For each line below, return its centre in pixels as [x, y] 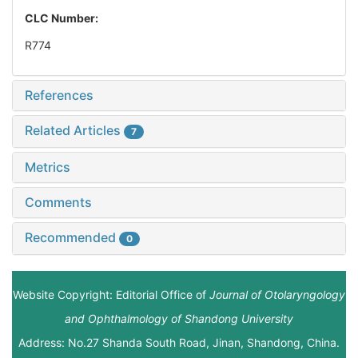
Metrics [48, 167]
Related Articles [74, 131]
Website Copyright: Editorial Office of [111, 295]
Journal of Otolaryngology [277, 295]
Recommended [72, 238]
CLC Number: [63, 18]
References [59, 95]
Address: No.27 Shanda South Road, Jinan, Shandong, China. [179, 343]
